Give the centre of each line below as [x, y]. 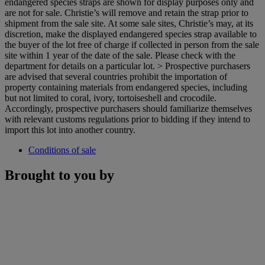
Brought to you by [59, 175]
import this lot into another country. [70, 130]
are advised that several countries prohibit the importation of [116, 76]
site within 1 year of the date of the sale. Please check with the [120, 55]
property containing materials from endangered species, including [126, 87]
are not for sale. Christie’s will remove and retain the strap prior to [127, 12]
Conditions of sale [62, 150]
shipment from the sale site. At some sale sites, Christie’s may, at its [129, 23]
